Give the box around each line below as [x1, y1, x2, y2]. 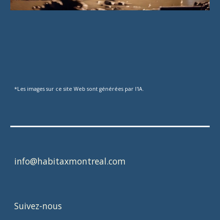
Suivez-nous [14, 200, 62, 212]
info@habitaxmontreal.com [14, 155, 126, 167]
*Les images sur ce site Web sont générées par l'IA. [14, 85, 144, 92]
